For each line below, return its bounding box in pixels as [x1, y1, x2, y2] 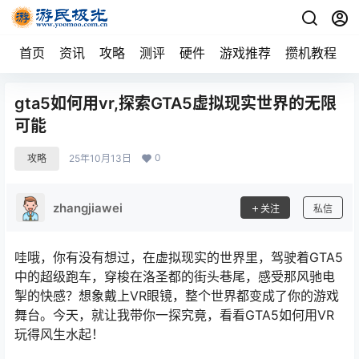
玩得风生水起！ [14, 326, 104, 342]
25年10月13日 [69, 152, 131, 164]
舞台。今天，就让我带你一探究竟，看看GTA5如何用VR [14, 307, 334, 323]
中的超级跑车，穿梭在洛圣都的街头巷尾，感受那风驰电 [14, 268, 335, 284]
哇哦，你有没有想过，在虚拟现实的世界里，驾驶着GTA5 [14, 249, 343, 265]
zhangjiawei [53, 200, 123, 216]
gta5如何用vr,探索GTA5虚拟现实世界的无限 [14, 94, 337, 113]
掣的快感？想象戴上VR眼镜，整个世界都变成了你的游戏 [14, 288, 339, 304]
